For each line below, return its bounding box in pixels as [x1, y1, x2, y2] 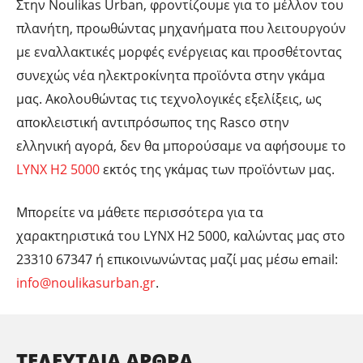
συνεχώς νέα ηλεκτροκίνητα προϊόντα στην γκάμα [16, 66, 325, 84]
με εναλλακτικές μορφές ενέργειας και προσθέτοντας [16, 42, 342, 61]
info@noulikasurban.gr [16, 273, 156, 292]
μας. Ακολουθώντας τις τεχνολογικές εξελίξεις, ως [16, 89, 322, 108]
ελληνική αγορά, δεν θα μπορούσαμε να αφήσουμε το [16, 136, 346, 155]
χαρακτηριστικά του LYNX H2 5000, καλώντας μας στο [16, 226, 345, 245]
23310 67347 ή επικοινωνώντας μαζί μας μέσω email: [16, 250, 338, 268]
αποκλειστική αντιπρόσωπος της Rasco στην [16, 113, 289, 131]
